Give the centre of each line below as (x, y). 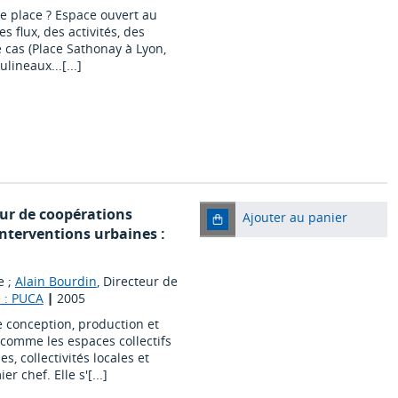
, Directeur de (137, 282)
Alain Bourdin (56, 282)
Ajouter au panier (295, 218)
